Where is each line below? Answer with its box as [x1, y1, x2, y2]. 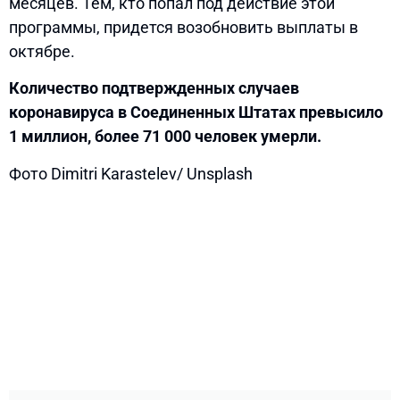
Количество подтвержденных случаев [9, 79, 299, 98]
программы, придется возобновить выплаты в [9, 18, 358, 37]
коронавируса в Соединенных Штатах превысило [9, 103, 383, 122]
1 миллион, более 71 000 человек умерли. [9, 127, 321, 146]
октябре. [9, 42, 75, 62]
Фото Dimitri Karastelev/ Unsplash [9, 163, 253, 183]
